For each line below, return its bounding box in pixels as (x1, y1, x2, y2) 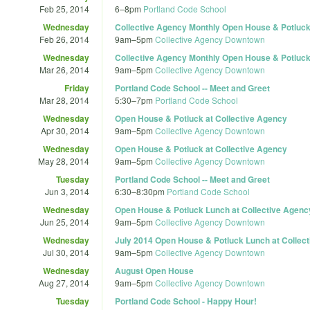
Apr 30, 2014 (41, 124, 89, 136)
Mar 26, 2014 (39, 63, 89, 75)
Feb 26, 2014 (39, 33, 89, 45)
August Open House (115, 264, 194, 277)
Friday (64, 81, 89, 94)
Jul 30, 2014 (43, 246, 89, 258)
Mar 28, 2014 (39, 93, 89, 106)
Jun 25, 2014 (40, 215, 89, 228)
